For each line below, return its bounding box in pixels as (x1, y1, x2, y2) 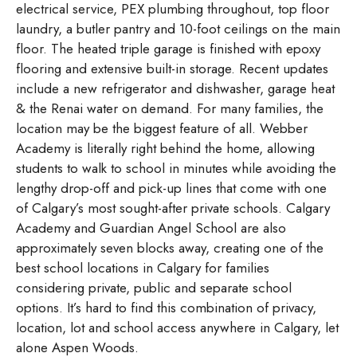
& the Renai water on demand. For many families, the (16, 99, 324, 119)
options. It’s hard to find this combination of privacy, (16, 298, 316, 318)
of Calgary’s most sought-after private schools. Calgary (16, 198, 330, 218)
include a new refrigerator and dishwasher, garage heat (16, 79, 335, 99)
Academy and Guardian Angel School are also (16, 218, 286, 238)
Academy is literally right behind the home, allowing (16, 139, 315, 159)
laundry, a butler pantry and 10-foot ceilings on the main (16, 19, 340, 39)
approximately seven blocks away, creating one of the (16, 238, 324, 258)
